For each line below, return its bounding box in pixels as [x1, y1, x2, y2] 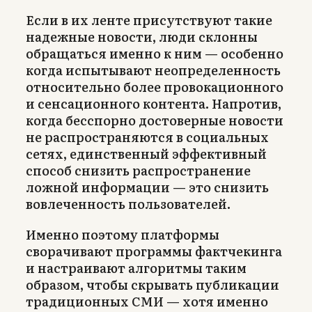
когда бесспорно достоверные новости [26, 110, 283, 130]
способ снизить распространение [26, 160, 251, 180]
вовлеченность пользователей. [26, 194, 231, 213]
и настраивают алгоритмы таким [26, 258, 247, 277]
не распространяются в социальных [26, 127, 269, 146]
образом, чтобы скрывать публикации [26, 274, 279, 294]
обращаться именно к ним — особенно [26, 43, 283, 63]
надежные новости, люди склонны [26, 26, 258, 46]
